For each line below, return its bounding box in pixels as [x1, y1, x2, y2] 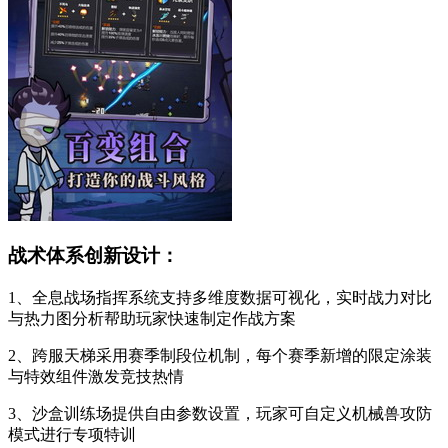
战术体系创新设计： [8, 245, 179, 267]
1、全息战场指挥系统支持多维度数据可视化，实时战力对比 [8, 289, 432, 307]
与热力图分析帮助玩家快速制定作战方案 [8, 310, 296, 328]
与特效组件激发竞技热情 [8, 368, 184, 386]
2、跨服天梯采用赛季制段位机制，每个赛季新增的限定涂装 [8, 347, 432, 365]
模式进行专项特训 [8, 426, 136, 444]
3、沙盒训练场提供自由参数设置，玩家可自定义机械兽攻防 [8, 405, 432, 423]
